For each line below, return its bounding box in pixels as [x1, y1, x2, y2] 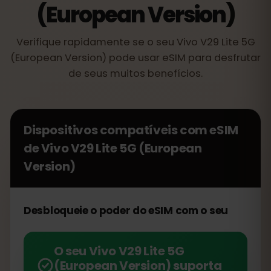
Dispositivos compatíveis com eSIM [24, 122, 238, 139]
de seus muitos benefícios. [68, 67, 203, 80]
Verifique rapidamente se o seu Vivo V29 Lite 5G [16, 35, 255, 49]
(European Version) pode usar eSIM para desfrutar [10, 51, 261, 65]
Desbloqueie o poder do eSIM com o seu [24, 203, 228, 218]
